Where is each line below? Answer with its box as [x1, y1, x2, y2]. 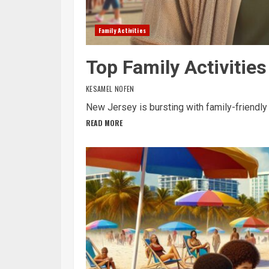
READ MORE [86, 118, 122, 128]
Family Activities [98, 26, 146, 35]
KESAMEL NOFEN [86, 83, 134, 94]
